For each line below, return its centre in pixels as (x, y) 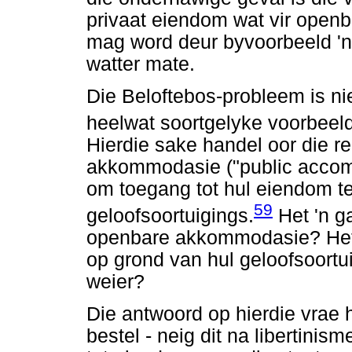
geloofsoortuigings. (170, 216)
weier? (115, 282)
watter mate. (141, 64)
